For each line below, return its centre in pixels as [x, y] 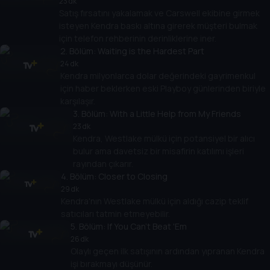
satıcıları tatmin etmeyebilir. [115, 214]
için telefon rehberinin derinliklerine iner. [138, 39]
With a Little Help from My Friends [175, 114]
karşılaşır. [77, 101]
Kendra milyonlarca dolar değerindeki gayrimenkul [158, 76]
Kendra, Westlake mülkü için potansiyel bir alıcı [164, 139]
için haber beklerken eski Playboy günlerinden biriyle [163, 89]
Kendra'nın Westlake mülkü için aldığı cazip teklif [154, 201]
